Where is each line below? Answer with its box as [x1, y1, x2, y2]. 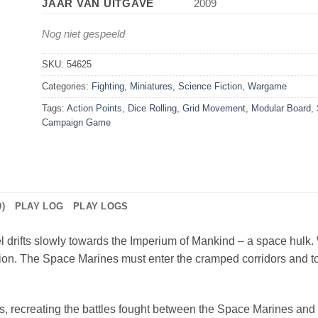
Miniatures [130, 80, 172, 92]
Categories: [42, 80, 92, 92]
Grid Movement [182, 102, 246, 114]
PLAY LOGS [73, 200, 128, 212]
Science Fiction [178, 80, 242, 92]
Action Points [67, 102, 122, 114]
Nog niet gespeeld [42, 27, 125, 40]
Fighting [92, 80, 124, 92]
